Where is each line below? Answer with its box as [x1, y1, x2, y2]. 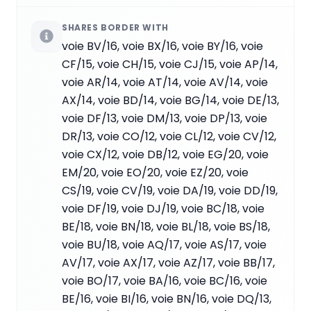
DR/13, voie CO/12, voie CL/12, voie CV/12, [62, 128, 276, 144]
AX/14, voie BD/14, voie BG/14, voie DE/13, [62, 92, 279, 108]
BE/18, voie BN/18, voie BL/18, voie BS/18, [62, 218, 270, 235]
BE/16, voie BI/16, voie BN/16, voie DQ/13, [62, 290, 271, 307]
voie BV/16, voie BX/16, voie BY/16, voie [62, 37, 263, 54]
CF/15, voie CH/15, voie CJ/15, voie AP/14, [62, 56, 278, 72]
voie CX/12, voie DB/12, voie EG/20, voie [62, 146, 269, 162]
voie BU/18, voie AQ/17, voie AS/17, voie [62, 236, 267, 253]
